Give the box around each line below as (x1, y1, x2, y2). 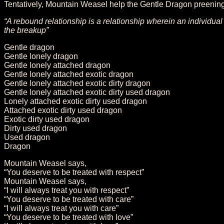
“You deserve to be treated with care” (4, 194, 133, 203)
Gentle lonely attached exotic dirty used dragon (4, 87, 170, 96)
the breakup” (4, 25, 48, 34)
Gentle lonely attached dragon (4, 60, 110, 69)
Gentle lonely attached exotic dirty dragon (4, 78, 150, 87)
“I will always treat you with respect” (4, 185, 129, 194)
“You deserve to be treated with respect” (4, 167, 144, 176)
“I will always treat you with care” (4, 203, 118, 212)
